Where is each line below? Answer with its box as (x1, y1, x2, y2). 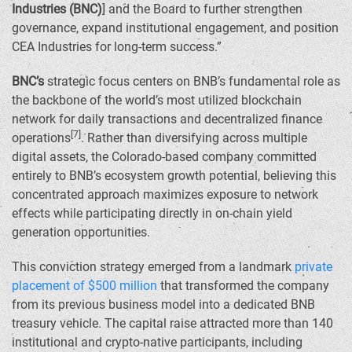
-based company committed (162, 149, 317, 164)
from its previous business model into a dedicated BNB (12, 297, 315, 312)
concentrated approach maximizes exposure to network (12, 187, 318, 202)
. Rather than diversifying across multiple (81, 130, 307, 145)
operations (12, 130, 71, 145)
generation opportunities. (12, 225, 150, 240)
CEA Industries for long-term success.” (12, 39, 222, 54)
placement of (12, 278, 88, 293)
